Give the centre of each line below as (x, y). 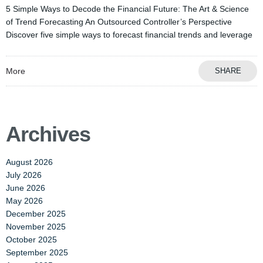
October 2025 (31, 239)
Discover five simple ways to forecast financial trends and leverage (129, 34)
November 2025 (36, 226)
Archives (48, 134)
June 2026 (26, 188)
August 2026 (29, 162)
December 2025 (36, 213)
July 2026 (24, 175)
